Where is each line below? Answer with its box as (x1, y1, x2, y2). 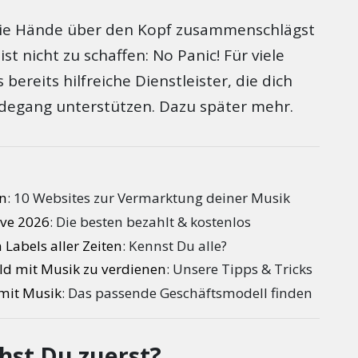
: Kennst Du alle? (122, 236, 228, 255)
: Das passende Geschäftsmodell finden (62, 284, 313, 302)
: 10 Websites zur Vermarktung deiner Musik (7, 189, 291, 207)
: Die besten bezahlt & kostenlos (50, 212, 252, 231)
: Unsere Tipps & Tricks (166, 260, 313, 279)
